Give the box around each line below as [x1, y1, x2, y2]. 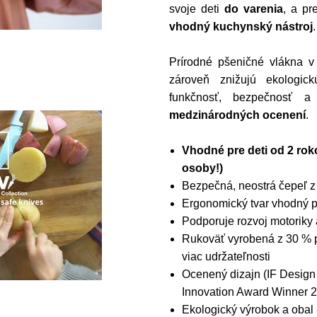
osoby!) [181, 162, 223, 175]
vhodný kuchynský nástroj [169, 21, 313, 33]
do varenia [224, 3, 284, 16]
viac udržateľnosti [181, 250, 270, 263]
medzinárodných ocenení [169, 109, 306, 122]
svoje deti [169, 3, 225, 16]
